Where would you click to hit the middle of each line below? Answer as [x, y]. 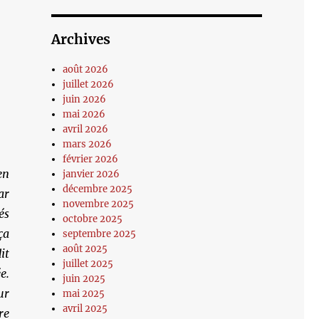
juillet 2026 [89, 84]
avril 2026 [86, 129]
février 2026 [91, 159]
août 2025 [85, 249]
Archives [80, 39]
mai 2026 [84, 114]
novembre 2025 [99, 204]
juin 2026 [85, 99]
